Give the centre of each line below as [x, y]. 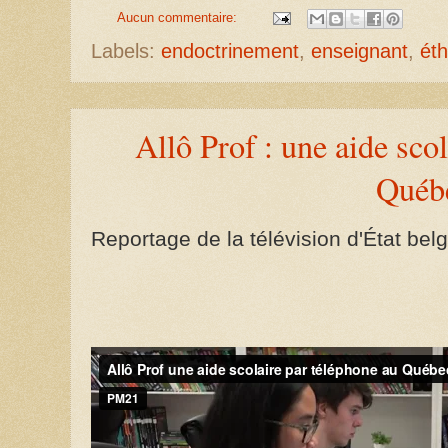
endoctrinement [230, 50]
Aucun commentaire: [178, 17]
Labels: [126, 50]
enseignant [359, 50]
